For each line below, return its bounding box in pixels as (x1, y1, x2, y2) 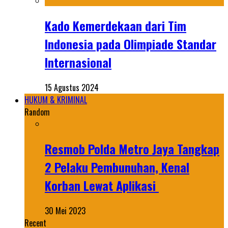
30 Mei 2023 (45, 204, 85, 217)
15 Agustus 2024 (45, 81, 99, 94)
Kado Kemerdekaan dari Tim (45, 16, 186, 35)
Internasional (45, 53, 111, 72)
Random (24, 106, 50, 119)
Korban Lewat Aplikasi (45, 176, 159, 194)
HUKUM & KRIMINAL (24, 94, 87, 106)
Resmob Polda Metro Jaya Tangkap (45, 139, 219, 158)
